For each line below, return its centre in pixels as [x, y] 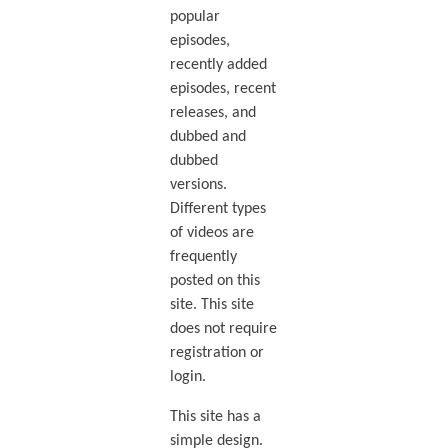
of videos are [211, 233]
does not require [223, 329]
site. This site [211, 305]
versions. [198, 185]
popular [194, 17]
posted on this [214, 281]
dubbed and [207, 137]
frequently [203, 257]
